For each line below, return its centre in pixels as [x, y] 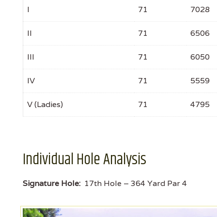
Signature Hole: [52, 183]
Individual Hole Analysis [85, 160]
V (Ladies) [45, 104]
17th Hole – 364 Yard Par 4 [134, 183]
